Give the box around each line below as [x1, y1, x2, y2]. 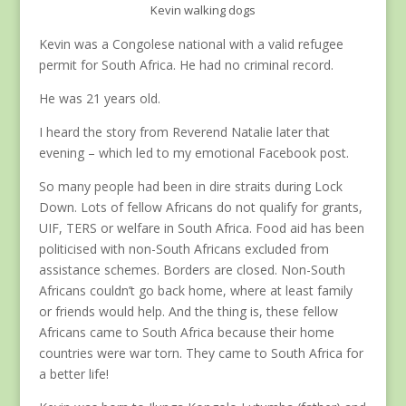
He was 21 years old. [38, 89, 160, 107]
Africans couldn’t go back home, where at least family [38, 281, 353, 299]
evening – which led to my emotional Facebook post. [38, 143, 349, 161]
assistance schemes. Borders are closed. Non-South [38, 260, 345, 278]
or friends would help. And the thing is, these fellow [38, 302, 338, 320]
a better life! [38, 364, 109, 382]
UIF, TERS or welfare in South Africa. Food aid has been [38, 218, 364, 237]
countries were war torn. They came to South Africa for [38, 343, 363, 362]
